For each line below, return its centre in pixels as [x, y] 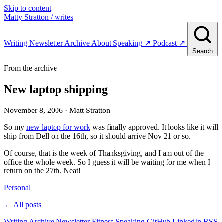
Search [202, 51]
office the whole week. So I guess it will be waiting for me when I [107, 162]
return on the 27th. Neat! [42, 170]
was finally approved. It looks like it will [154, 127]
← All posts [23, 204]
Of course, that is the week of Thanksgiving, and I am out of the [104, 153]
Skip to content [28, 8]
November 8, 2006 [33, 110]
